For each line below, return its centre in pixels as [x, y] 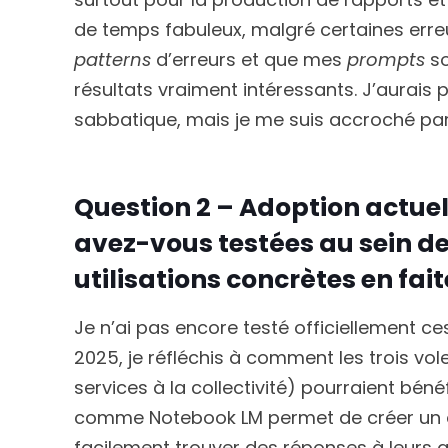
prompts [386, 60]
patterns [112, 60]
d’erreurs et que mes [249, 60]
